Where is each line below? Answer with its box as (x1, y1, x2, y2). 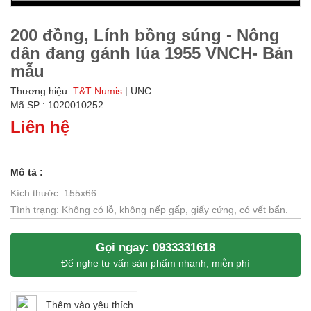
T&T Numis (73, 85, 122, 96)
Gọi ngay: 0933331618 (96, 241, 215, 254)
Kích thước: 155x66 (10, 187, 96, 199)
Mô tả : (10, 167, 43, 178)
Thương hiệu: (10, 85, 73, 96)
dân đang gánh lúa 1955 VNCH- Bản (10, 44, 294, 62)
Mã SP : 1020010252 (10, 99, 103, 110)
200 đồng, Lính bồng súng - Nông (10, 26, 280, 44)
